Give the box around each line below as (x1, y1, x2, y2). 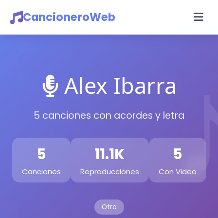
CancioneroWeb (23, 9, 115, 25)
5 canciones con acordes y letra (34, 109, 184, 122)
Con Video (158, 166, 197, 177)
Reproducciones (80, 166, 139, 177)
